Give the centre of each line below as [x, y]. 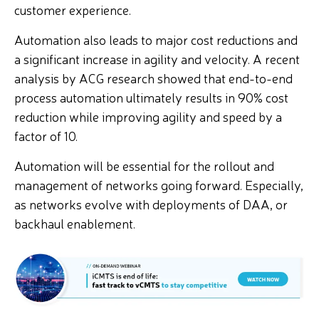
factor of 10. [46, 135]
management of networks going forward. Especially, [159, 184]
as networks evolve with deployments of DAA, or [151, 203]
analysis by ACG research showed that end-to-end [153, 77]
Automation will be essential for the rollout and [144, 165]
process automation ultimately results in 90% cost [151, 96]
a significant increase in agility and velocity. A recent [157, 58]
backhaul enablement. [78, 223]
